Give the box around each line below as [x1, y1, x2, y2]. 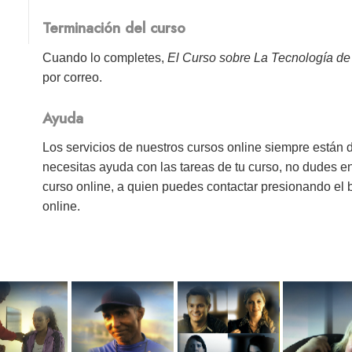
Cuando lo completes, [42, 50, 168, 64]
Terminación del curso [42, 17, 186, 39]
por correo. [42, 70, 103, 84]
